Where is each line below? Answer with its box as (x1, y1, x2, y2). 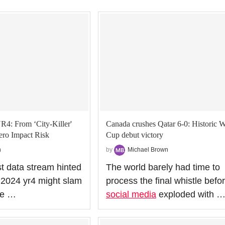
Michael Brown (127, 146, 168, 153)
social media (105, 189, 156, 199)
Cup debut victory (105, 130, 163, 139)
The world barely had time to (105, 162, 220, 172)
